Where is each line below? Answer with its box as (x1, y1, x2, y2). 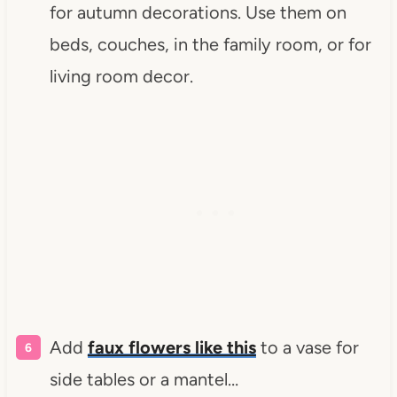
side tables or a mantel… (49, 368, 238, 390)
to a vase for (255, 336, 359, 358)
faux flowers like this (87, 336, 256, 358)
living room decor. (49, 65, 193, 87)
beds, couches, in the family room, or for (49, 33, 371, 55)
